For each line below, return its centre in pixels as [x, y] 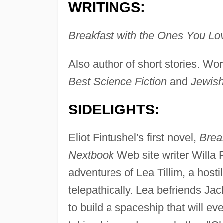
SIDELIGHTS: [114, 110]
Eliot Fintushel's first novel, [133, 138]
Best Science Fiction [117, 82]
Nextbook [91, 155]
